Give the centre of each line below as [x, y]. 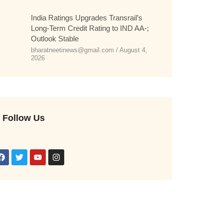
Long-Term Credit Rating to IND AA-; [90, 28]
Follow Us [24, 118]
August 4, [133, 50]
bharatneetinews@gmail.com [74, 50]
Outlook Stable [55, 39]
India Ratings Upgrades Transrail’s [87, 18]
